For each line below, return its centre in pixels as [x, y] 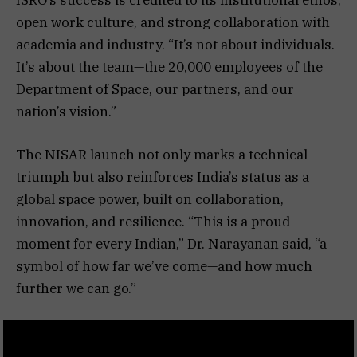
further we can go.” [76, 288]
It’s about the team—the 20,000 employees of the [169, 67]
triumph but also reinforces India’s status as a [163, 177]
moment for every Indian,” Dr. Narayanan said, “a [171, 243]
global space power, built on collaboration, [150, 199]
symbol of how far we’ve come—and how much [164, 266]
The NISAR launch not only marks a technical [162, 154]
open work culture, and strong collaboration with [173, 22]
